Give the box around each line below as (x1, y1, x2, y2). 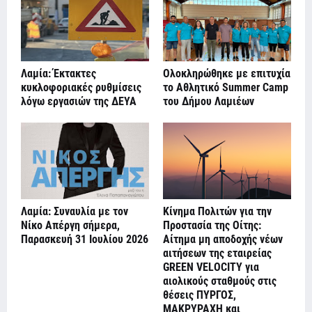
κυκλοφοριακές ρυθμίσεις (21, 81, 141, 95)
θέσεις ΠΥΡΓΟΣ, (163, 288, 236, 302)
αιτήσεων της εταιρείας (163, 247, 272, 260)
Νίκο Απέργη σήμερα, (21, 219, 120, 233)
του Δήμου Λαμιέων (163, 95, 254, 109)
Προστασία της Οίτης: (163, 219, 261, 233)
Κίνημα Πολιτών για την (163, 205, 272, 219)
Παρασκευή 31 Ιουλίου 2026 (21, 233, 148, 247)
